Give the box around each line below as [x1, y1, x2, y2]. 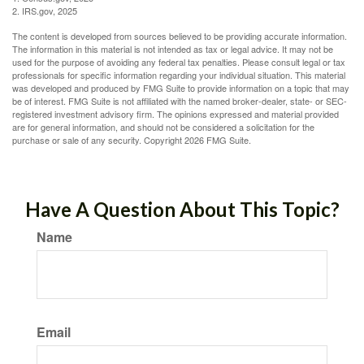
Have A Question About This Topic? [24, 197, 340, 221]
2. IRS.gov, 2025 [12, 4, 77, 17]
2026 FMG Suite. [184, 133, 251, 146]
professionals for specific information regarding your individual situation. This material [12, 68, 345, 81]
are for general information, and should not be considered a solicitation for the [12, 120, 314, 133]
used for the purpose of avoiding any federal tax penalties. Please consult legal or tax [12, 55, 345, 68]
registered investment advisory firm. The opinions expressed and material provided [12, 107, 339, 120]
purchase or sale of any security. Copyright [12, 133, 184, 146]
